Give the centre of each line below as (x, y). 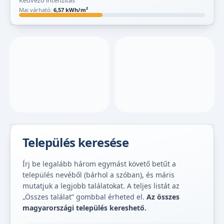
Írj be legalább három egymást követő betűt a (99, 164)
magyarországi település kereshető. (84, 208)
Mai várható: (36, 10)
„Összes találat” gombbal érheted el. (84, 197)
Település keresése (76, 142)
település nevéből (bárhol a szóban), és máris (98, 175)
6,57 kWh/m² (71, 10)
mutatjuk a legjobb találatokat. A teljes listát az (101, 186)
